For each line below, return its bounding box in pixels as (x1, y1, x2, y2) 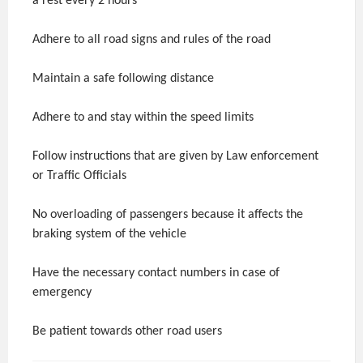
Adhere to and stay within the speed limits (32, 110, 254, 124)
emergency (32, 285, 92, 299)
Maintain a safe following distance (32, 71, 214, 85)
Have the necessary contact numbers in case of (32, 266, 280, 280)
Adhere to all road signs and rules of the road (32, 32, 271, 46)
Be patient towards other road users (32, 324, 225, 338)
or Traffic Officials (32, 169, 126, 182)
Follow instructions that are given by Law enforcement (32, 149, 318, 163)
